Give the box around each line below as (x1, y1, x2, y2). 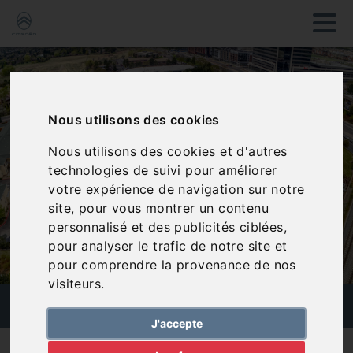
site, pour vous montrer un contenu (48, 200, 269, 217)
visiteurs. (48, 276, 105, 292)
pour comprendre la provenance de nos (48, 257, 296, 273)
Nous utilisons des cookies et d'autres (48, 143, 288, 160)
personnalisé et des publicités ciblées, (48, 219, 288, 236)
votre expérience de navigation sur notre (48, 181, 305, 198)
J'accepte (150, 317, 203, 331)
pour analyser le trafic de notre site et (48, 238, 288, 255)
